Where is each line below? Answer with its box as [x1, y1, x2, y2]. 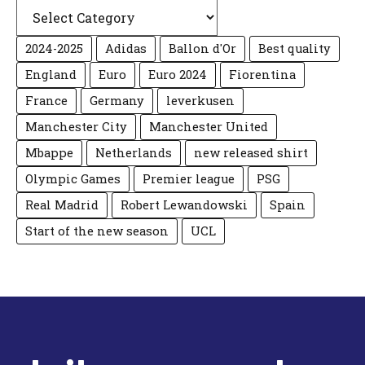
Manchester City [25, 118, 127, 134]
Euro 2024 [148, 66, 207, 82]
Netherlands [95, 144, 172, 161]
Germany [90, 92, 144, 108]
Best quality [258, 40, 331, 56]
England [25, 66, 77, 82]
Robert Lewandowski [121, 196, 248, 213]
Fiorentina [229, 66, 296, 82]
